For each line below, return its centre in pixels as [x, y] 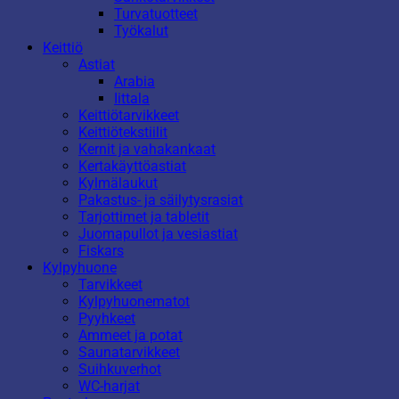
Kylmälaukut [118, 183]
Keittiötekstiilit [123, 132]
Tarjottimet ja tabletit [144, 216]
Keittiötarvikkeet [129, 115]
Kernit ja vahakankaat [147, 149]
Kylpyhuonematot [134, 301]
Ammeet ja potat [130, 335]
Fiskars [101, 250]
